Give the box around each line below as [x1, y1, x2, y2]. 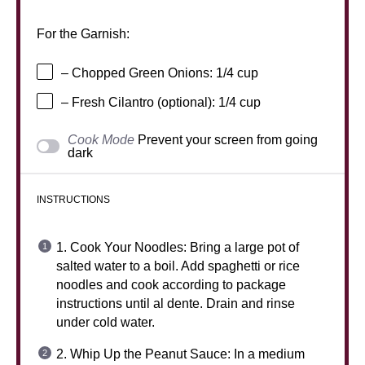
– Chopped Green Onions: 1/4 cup [61, 66, 258, 81]
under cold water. [56, 314, 155, 329]
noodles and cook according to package [56, 277, 286, 292]
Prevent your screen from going [138, 132, 319, 147]
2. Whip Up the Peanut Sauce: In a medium [56, 346, 305, 361]
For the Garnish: [37, 26, 130, 41]
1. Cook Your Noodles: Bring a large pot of [56, 240, 299, 254]
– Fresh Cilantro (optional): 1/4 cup [61, 95, 261, 110]
